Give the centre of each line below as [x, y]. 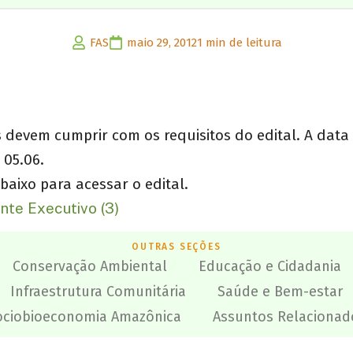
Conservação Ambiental [89, 267]
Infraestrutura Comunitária [98, 292]
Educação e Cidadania [269, 267]
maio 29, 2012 [162, 43]
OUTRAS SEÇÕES [176, 247]
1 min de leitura [239, 43]
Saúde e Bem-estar [280, 292]
